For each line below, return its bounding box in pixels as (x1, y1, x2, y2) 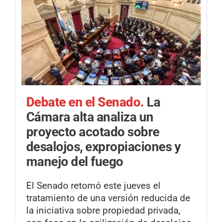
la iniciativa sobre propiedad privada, (26, 205, 180, 217)
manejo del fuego (26, 154, 123, 169)
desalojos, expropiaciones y (26, 139, 181, 154)
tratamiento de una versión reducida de (26, 192, 190, 204)
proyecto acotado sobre (26, 124, 160, 139)
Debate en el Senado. (26, 94, 147, 110)
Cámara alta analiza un (26, 109, 154, 124)
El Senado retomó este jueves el (26, 180, 161, 192)
